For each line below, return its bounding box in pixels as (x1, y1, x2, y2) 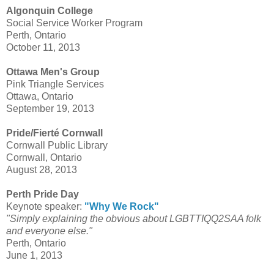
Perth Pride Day (6, 189, 79, 200)
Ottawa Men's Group (6, 67, 100, 78)
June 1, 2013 (6, 250, 62, 261)
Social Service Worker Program (6, 18, 143, 29)
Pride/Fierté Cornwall (6, 128, 103, 139)
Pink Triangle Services (6, 79, 104, 90)
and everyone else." (6, 226, 92, 237)
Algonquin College (6, 6, 93, 17)
